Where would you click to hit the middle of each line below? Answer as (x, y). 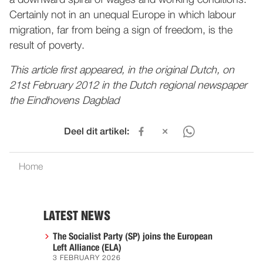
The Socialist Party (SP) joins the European (133, 237)
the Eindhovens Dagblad (64, 101)
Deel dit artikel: (96, 132)
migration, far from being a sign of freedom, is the (121, 31)
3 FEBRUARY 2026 (87, 258)
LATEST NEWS (77, 216)
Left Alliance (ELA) (87, 248)
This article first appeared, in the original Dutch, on (122, 70)
